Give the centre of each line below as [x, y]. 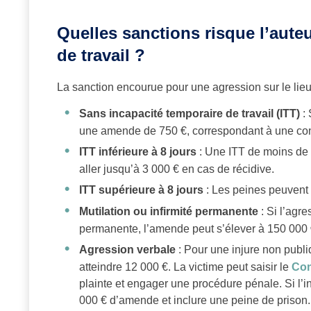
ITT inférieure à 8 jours [138, 152]
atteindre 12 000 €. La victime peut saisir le [185, 267]
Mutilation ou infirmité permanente [169, 212]
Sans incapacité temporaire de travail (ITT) [190, 114]
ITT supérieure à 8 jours [141, 190]
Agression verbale [127, 250]
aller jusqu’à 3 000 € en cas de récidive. [177, 169]
